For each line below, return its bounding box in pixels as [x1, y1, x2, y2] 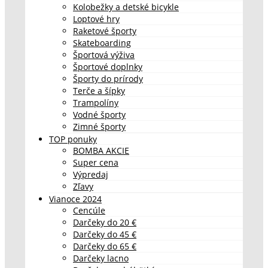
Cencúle [73, 204, 105, 216]
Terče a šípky [73, 84, 125, 96]
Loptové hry [73, 13, 120, 25]
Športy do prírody [73, 72, 143, 84]
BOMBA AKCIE [73, 144, 129, 156]
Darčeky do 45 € [73, 228, 136, 240]
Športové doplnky [73, 60, 142, 72]
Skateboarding [73, 36, 131, 48]
